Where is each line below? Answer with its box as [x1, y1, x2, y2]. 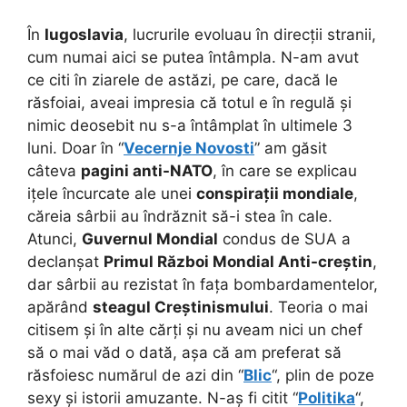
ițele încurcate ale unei [27, 184, 196, 203]
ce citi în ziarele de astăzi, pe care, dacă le [27, 70, 338, 89]
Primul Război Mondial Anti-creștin [104, 252, 372, 271]
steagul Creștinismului [93, 297, 269, 316]
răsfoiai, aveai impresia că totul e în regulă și [27, 93, 352, 112]
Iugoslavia [45, 25, 124, 44]
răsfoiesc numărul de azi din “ [27, 365, 243, 384]
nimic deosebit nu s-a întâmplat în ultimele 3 [27, 115, 352, 134]
